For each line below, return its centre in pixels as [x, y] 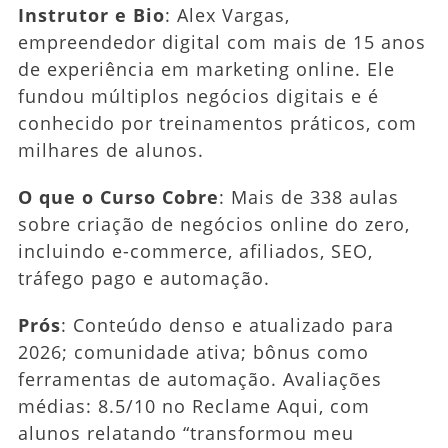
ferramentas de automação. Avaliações [199, 378]
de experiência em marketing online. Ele [206, 68]
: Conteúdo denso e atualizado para [227, 324]
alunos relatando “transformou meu [185, 432]
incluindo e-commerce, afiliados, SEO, [195, 250]
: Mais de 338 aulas [308, 196]
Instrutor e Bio [91, 14]
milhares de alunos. [110, 149]
